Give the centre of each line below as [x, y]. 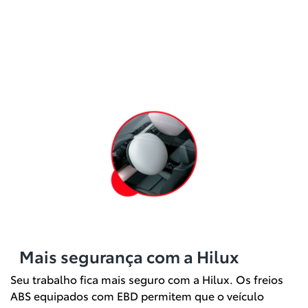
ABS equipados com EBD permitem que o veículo [137, 296]
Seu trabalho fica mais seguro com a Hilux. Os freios [147, 279]
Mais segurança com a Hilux [129, 256]
